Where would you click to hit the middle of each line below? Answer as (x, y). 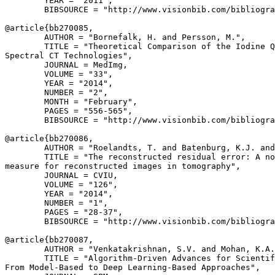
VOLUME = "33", (59, 74)
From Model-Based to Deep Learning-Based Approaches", (133, 267)
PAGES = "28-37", (64, 212)
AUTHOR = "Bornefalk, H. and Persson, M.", (125, 37)
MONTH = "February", (71, 102)
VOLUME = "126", (61, 184)
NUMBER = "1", (56, 203)
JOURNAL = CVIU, (61, 175)
